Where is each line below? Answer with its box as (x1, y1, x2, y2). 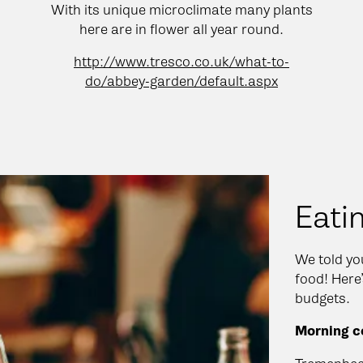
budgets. (295, 289, 350, 306)
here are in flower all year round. (79, 20, 284, 37)
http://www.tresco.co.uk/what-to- (74, 53, 289, 70)
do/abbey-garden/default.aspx (85, 72, 278, 89)
